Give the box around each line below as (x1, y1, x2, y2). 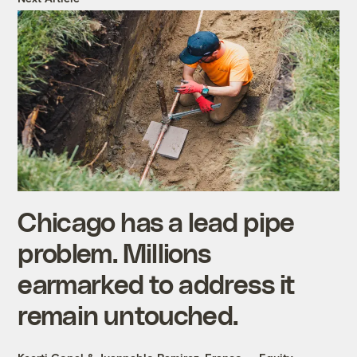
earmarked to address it (18, 267, 296, 299)
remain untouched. (18, 298, 238, 330)
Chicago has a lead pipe (18, 205, 295, 237)
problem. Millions (18, 236, 211, 268)
